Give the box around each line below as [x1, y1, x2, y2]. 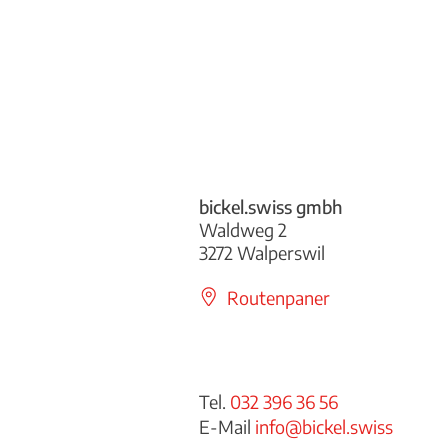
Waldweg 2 [199, 218, 288, 241]
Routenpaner [227, 285, 331, 309]
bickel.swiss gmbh [199, 195, 343, 218]
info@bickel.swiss [255, 414, 394, 438]
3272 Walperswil [199, 241, 326, 264]
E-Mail [199, 414, 256, 438]
